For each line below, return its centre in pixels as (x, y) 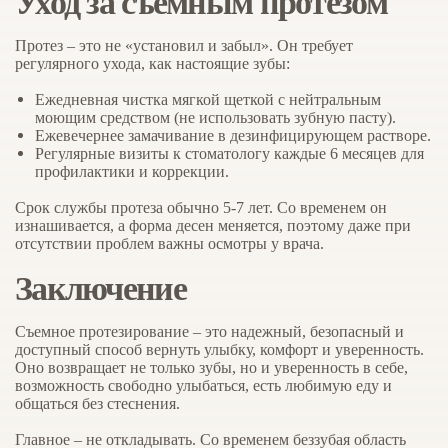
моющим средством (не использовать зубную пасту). (215, 118)
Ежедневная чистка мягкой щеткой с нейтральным (208, 100)
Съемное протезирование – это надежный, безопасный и (209, 332)
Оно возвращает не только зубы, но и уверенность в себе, (211, 368)
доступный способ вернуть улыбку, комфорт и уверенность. (219, 350)
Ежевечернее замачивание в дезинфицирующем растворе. (233, 136)
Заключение (100, 288)
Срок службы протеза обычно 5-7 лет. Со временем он (201, 208)
